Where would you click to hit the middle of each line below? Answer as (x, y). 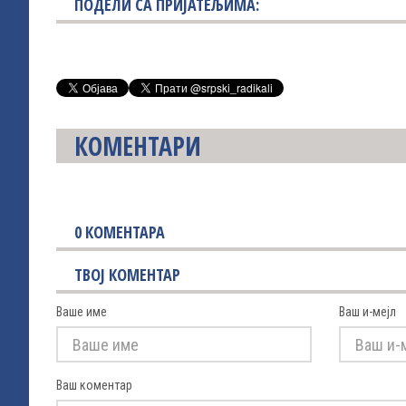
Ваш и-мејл (368, 312)
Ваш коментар (94, 385)
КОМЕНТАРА (123, 232)
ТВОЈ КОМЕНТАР (127, 275)
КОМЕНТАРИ (138, 146)
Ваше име (82, 312)
